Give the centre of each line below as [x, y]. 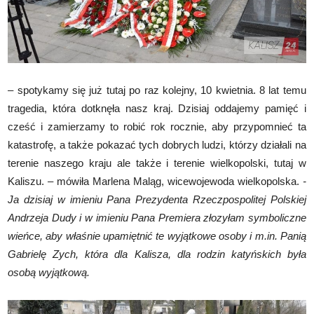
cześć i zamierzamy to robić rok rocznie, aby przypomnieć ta [157, 127]
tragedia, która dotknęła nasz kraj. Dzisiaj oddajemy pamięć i [157, 109]
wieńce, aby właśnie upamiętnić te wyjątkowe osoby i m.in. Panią [157, 236]
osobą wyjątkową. [49, 273]
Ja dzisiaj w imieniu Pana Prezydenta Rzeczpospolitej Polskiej [157, 200]
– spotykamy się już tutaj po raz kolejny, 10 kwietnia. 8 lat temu [157, 90]
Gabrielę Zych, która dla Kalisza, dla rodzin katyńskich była [157, 254]
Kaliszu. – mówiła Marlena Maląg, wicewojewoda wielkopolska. [155, 182]
